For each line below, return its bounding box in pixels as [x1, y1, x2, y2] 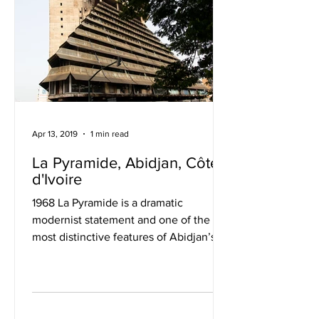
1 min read [90, 129, 129, 139]
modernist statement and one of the [32, 214, 210, 226]
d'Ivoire [32, 171, 82, 187]
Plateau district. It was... [32, 248, 148, 260]
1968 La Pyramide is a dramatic [32, 197, 183, 209]
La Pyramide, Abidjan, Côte [32, 155, 219, 171]
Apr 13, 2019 [32, 129, 78, 139]
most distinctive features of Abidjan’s [32, 231, 216, 243]
